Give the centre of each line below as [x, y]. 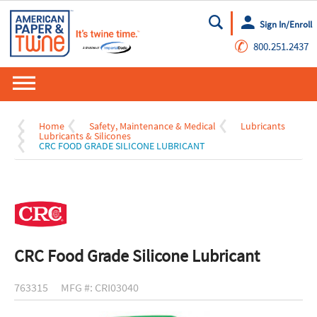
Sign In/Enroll [286, 24]
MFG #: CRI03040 [100, 288]
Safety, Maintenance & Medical [152, 126]
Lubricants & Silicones [85, 136]
